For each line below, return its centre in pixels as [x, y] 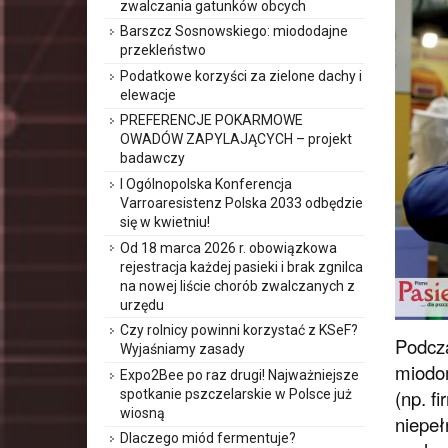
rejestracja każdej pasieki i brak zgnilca [241, 266]
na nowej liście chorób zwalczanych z [237, 285]
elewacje [148, 94]
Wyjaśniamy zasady [182, 349]
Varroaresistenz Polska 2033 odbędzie [241, 203]
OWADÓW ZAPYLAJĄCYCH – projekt [236, 139]
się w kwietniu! [165, 222]
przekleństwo [163, 50]
